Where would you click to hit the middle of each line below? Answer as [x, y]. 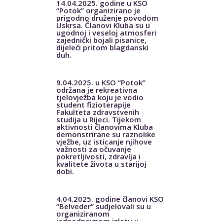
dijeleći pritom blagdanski [102, 47]
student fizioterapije [93, 104]
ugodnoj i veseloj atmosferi [106, 32]
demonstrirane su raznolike [106, 134]
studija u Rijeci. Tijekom [98, 119]
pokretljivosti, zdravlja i [98, 156]
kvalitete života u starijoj [101, 164]
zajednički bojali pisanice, [101, 40]
